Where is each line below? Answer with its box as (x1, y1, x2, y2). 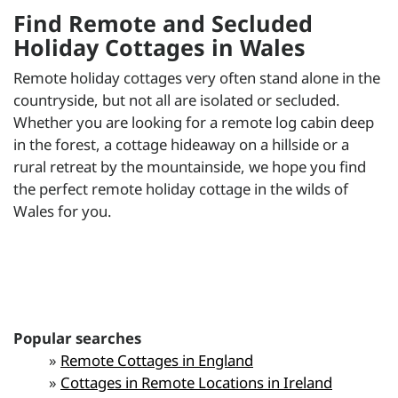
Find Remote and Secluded (13, 7, 313, 38)
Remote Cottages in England (60, 349, 253, 370)
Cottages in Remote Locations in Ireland (60, 371, 332, 393)
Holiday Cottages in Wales (13, 31, 306, 62)
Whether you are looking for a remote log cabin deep (13, 111, 374, 132)
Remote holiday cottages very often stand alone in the (13, 67, 380, 88)
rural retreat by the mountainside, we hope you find (13, 155, 366, 177)
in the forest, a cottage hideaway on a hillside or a (13, 133, 349, 155)
